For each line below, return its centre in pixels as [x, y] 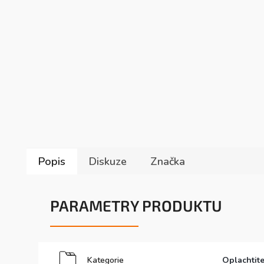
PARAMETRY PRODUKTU [136, 205]
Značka [168, 161]
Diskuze [108, 161]
